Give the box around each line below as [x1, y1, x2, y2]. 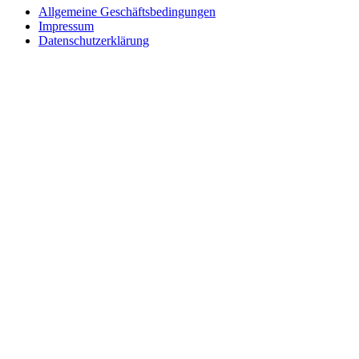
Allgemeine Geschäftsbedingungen [38, 5, 216, 19]
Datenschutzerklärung [38, 34, 149, 48]
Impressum [38, 19, 94, 34]
